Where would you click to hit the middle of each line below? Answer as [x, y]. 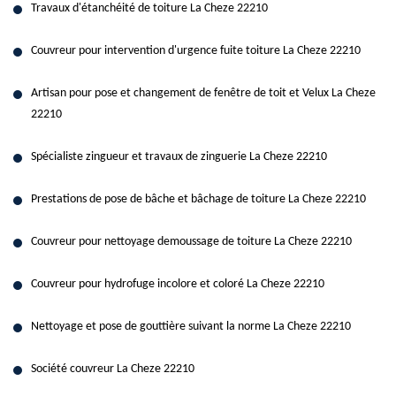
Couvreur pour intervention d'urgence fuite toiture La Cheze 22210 [196, 51]
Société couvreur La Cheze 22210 [113, 369]
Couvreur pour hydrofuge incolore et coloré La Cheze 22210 [178, 284]
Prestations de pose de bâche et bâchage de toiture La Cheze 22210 [198, 199]
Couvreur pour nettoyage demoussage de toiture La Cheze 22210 [191, 242]
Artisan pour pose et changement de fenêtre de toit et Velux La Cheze [203, 93]
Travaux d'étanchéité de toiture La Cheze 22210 [149, 8]
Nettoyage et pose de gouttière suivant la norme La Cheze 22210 [191, 327]
